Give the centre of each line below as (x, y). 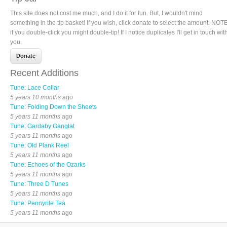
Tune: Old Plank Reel (39, 145)
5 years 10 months (35, 97)
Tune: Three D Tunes (39, 184)
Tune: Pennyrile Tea (37, 203)
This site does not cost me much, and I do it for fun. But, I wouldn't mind (106, 13)
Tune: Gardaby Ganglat (42, 126)
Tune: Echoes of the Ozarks (48, 164)
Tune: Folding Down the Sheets (53, 107)
